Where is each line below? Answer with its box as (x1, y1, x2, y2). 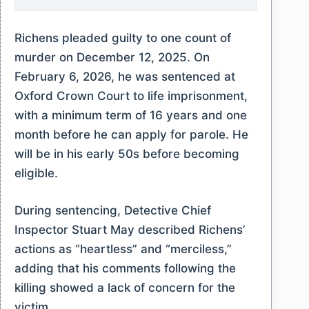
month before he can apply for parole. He (14, 128, 248, 141)
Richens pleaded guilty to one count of (14, 31, 231, 45)
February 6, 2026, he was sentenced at (14, 70, 235, 83)
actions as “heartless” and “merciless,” (14, 241, 232, 256)
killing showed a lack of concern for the (14, 280, 235, 295)
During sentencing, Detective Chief (14, 203, 211, 217)
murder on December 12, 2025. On (14, 50, 210, 64)
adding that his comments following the (14, 261, 236, 275)
